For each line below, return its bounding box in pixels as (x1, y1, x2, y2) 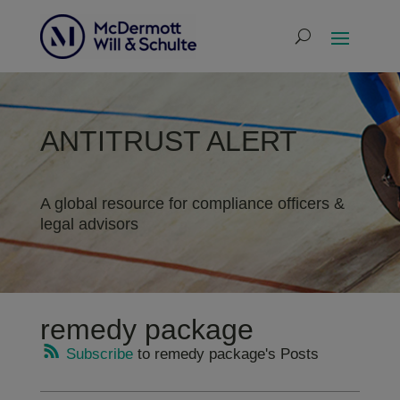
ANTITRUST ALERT (39, 125, 297, 157)
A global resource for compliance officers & (39, 195, 345, 212)
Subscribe (61, 346, 133, 362)
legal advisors (39, 215, 138, 233)
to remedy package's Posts (132, 346, 319, 362)
